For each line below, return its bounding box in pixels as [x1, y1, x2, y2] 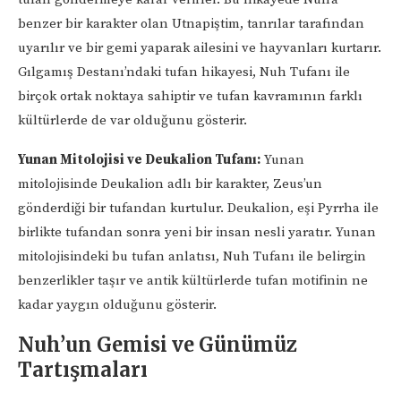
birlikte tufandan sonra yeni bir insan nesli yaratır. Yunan [18, 223, 376, 241]
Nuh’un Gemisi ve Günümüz [18, 331, 297, 357]
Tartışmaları [18, 356, 148, 382]
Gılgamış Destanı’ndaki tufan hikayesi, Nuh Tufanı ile [18, 63, 350, 81]
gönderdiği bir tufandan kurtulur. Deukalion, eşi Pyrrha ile [18, 199, 379, 217]
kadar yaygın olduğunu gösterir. [18, 295, 217, 313]
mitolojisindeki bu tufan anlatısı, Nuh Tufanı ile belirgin [18, 247, 366, 265]
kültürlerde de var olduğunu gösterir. [18, 111, 247, 129]
